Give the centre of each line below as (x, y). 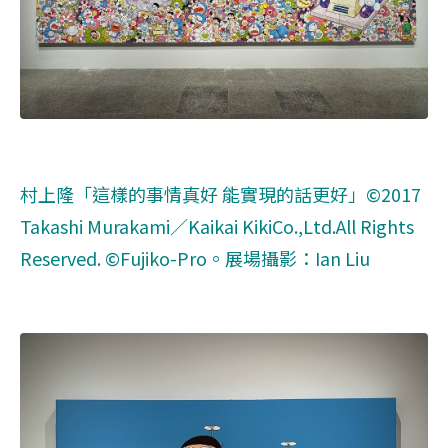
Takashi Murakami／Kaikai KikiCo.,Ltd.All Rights (217, 225)
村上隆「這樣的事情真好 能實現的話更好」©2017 (220, 193)
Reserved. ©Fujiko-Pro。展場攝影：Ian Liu (195, 257)
